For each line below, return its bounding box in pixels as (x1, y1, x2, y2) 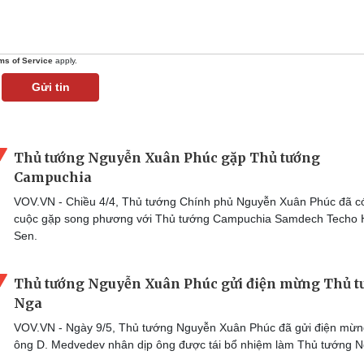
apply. (53, 56, 77, 65)
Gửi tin (31, 80, 70, 93)
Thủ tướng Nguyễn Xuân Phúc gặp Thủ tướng (14, 149, 320, 166)
